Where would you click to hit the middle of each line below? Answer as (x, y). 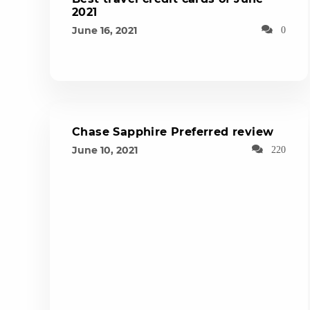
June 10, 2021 (105, 150)
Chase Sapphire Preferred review (173, 131)
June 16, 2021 (104, 30)
